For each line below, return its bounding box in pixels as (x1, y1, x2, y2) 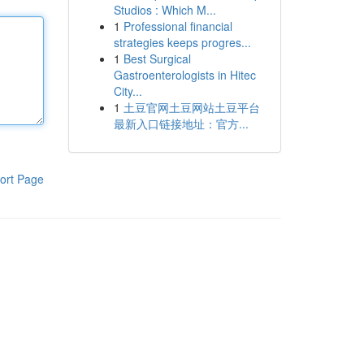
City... (113, 83, 142, 99)
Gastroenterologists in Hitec (113, 67, 256, 83)
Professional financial (123, 18, 232, 34)
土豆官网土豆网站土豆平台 (123, 99, 260, 115)
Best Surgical (123, 50, 191, 67)
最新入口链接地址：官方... (113, 115, 249, 132)
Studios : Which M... (113, 2, 216, 18)
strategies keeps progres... (113, 34, 251, 50)
